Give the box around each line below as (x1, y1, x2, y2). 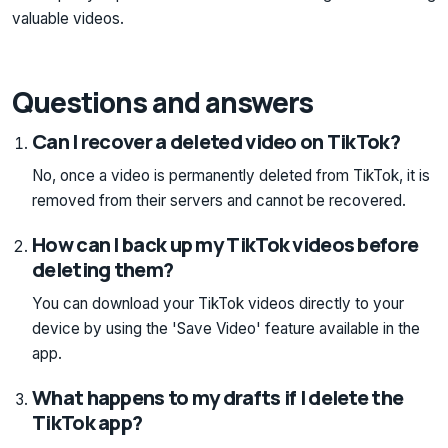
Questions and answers (12, 82, 314, 121)
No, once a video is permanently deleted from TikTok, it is (32, 166, 430, 186)
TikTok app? (32, 409, 143, 437)
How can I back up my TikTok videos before (32, 231, 419, 259)
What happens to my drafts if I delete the (32, 384, 404, 412)
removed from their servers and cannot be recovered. (32, 191, 406, 211)
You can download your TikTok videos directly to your (32, 294, 404, 314)
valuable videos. (12, 8, 124, 28)
